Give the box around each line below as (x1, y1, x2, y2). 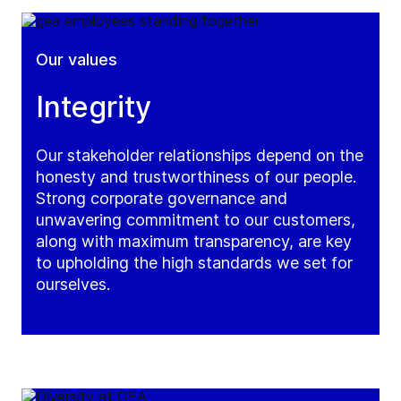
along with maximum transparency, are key (36, 232, 352, 252)
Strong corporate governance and (36, 189, 287, 209)
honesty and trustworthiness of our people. (36, 167, 356, 187)
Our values (36, 50, 117, 70)
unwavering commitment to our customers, (36, 210, 355, 230)
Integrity (36, 90, 151, 125)
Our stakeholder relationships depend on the (36, 146, 363, 166)
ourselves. (36, 275, 110, 294)
